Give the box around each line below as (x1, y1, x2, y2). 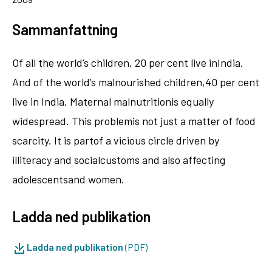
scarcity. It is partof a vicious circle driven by (12, 133, 219, 147)
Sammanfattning (12, 20, 118, 38)
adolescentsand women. (12, 172, 124, 186)
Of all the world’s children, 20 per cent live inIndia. (12, 55, 243, 69)
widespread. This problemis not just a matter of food (12, 114, 256, 127)
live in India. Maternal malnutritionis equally (12, 94, 214, 108)
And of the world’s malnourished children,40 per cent (12, 75, 259, 89)
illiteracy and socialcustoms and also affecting (12, 152, 225, 166)
